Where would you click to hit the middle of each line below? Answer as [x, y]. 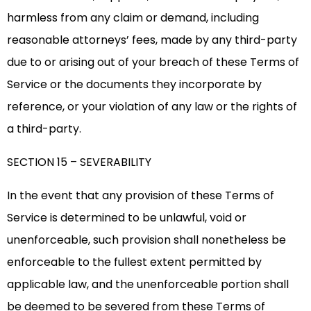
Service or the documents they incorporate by [134, 85]
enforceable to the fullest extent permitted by [134, 262]
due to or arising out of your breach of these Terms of [153, 62]
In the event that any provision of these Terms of [141, 196]
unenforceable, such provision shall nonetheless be [146, 240]
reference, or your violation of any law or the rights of [152, 107]
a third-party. [44, 129]
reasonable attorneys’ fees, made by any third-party [152, 40]
